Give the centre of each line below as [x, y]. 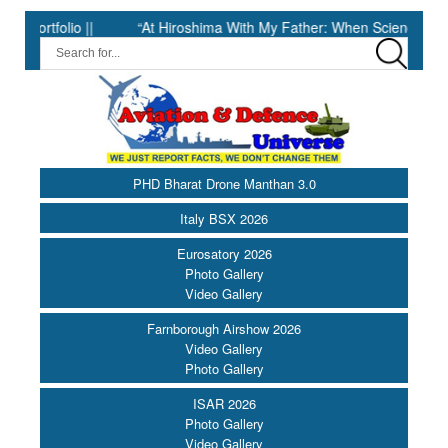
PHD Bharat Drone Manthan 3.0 [224, 184]
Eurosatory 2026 [224, 254]
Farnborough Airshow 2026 [224, 329]
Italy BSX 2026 [224, 219]
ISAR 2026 [224, 404]
